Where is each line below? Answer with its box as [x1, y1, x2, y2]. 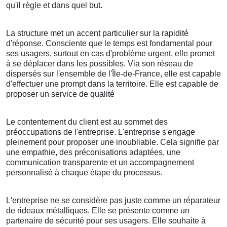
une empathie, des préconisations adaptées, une [6, 148, 180, 157]
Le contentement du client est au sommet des [6, 118, 168, 127]
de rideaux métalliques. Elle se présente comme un [6, 206, 190, 215]
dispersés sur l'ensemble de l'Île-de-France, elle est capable [6, 69, 221, 79]
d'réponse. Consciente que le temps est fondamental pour [6, 39, 212, 48]
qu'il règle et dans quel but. [6, 1, 102, 10]
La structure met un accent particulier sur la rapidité [6, 29, 188, 38]
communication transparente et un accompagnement [6, 158, 194, 167]
